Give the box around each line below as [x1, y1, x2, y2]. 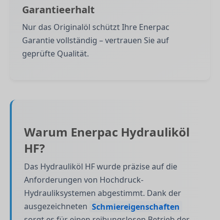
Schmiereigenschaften [91, 201, 180, 212]
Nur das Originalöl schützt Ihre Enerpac [22, 21, 169, 32]
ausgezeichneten [24, 201, 89, 212]
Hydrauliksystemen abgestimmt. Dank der [24, 188, 181, 199]
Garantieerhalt [22, 2, 95, 16]
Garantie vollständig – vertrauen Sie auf [22, 34, 169, 46]
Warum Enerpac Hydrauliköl [24, 124, 190, 140]
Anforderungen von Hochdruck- [24, 174, 143, 186]
